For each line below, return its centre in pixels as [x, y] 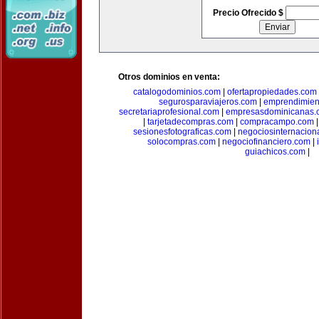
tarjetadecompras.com [190, 122]
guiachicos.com [275, 152]
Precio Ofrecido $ [249, 13]
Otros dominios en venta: [169, 77]
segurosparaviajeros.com [208, 102]
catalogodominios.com [177, 92]
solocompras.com [181, 142]
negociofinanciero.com [266, 142]
